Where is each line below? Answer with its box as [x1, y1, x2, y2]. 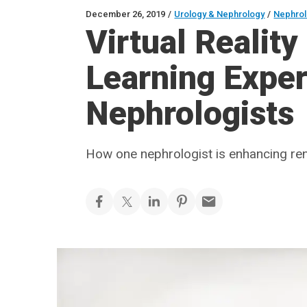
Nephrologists [86, 94, 295, 133]
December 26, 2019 [86, 9, 166, 19]
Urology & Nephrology [174, 9, 265, 19]
